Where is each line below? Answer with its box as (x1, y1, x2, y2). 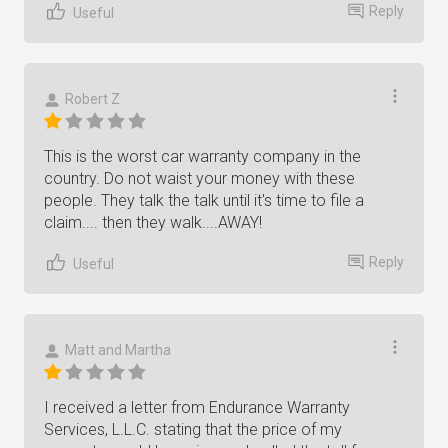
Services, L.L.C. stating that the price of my (44, 420, 342, 439)
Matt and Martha (65, 342, 171, 358)
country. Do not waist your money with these (44, 169, 355, 188)
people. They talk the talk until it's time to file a (44, 191, 364, 210)
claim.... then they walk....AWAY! (44, 213, 262, 232)
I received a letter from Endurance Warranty (44, 398, 350, 417)
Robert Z (65, 91, 120, 107)
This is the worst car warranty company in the (44, 147, 361, 166)
